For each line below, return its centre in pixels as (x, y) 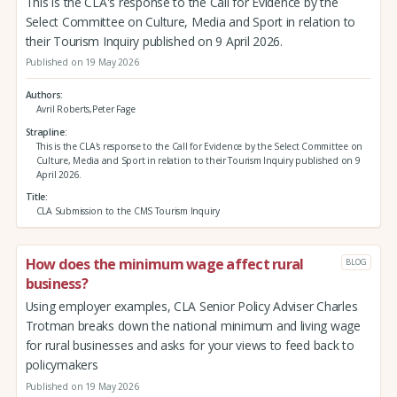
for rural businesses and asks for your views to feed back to (190, 345)
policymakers (62, 364)
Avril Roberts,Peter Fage (86, 109)
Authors (43, 94)
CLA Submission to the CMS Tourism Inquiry (128, 211)
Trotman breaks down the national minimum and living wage (193, 325)
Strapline (45, 132)
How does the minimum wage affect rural (164, 265)
